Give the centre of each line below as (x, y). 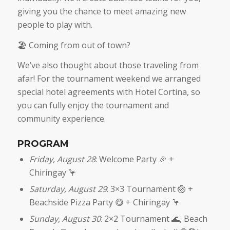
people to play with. (55, 25)
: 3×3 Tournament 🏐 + (150, 189)
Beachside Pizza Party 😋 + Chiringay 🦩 (104, 203)
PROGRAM (43, 144)
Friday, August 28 (62, 159)
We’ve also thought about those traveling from (108, 65)
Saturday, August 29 (68, 189)
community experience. (61, 119)
